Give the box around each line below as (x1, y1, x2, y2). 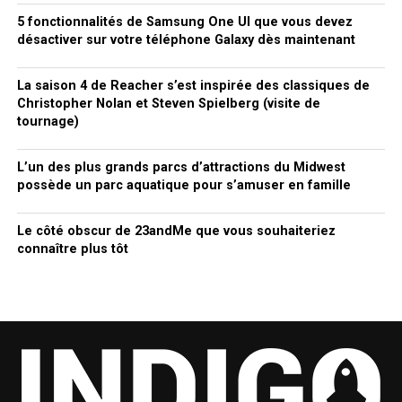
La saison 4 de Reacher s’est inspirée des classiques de (16, 77, 370, 93)
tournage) (16, 113, 79, 129)
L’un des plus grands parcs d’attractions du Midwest (16, 159, 345, 175)
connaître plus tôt (16, 240, 128, 257)
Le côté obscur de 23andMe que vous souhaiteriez (16, 223, 336, 239)
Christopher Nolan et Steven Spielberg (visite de (16, 95, 320, 111)
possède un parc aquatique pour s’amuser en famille (16, 177, 351, 193)
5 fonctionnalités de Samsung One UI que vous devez (16, 13, 353, 30)
